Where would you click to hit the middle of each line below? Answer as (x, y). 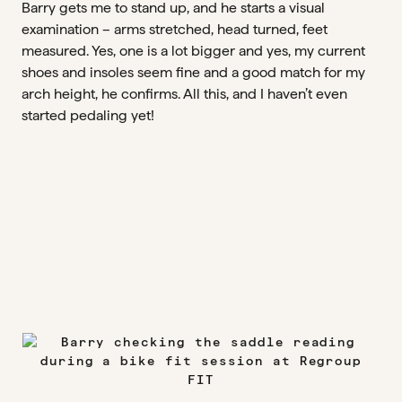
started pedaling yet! (88, 115)
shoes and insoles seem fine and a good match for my (193, 72)
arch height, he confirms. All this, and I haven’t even (184, 94)
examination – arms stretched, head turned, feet (175, 29)
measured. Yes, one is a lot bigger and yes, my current (193, 51)
